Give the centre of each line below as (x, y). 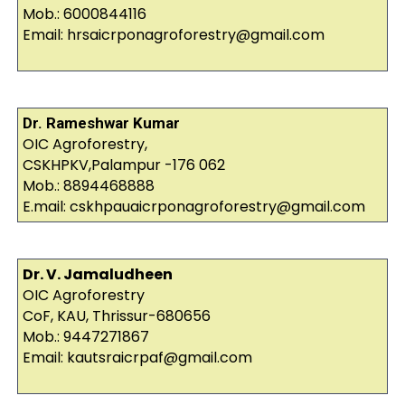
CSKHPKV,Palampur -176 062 (123, 165)
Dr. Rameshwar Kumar (101, 123)
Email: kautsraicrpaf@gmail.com (137, 358)
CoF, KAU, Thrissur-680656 (116, 316)
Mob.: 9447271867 (85, 337)
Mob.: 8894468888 (88, 186)
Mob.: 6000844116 (84, 14)
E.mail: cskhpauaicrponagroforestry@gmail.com (193, 207)
